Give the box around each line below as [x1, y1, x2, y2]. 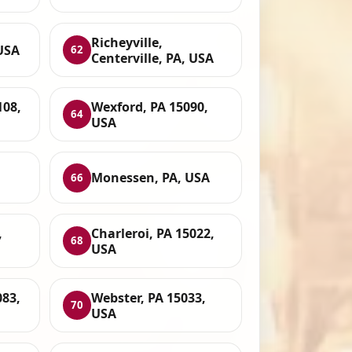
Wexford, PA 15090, [91, 97, 209, 115]
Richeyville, [91, 33, 163, 51]
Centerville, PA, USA [91, 49, 214, 67]
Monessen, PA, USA [91, 169, 211, 187]
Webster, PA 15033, [91, 288, 207, 306]
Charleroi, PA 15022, [91, 224, 215, 242]
